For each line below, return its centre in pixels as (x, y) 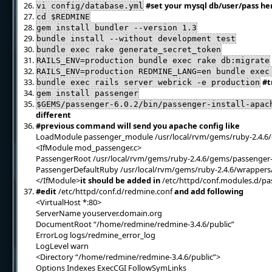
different (54, 115)
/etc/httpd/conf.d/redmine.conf (116, 191)
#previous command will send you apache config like (138, 126)
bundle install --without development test (136, 39)
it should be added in (121, 180)
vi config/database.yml (90, 6)
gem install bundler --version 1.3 (117, 28)
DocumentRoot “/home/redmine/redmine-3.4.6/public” (135, 224)
